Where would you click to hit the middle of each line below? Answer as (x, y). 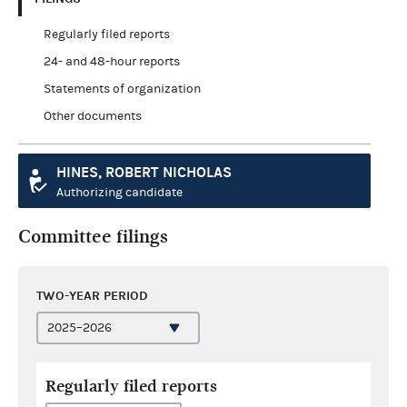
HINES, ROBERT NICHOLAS (144, 172)
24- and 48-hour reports (111, 61)
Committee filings (93, 236)
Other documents (92, 116)
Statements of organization (122, 89)
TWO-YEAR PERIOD (92, 295)
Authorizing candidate (119, 192)
